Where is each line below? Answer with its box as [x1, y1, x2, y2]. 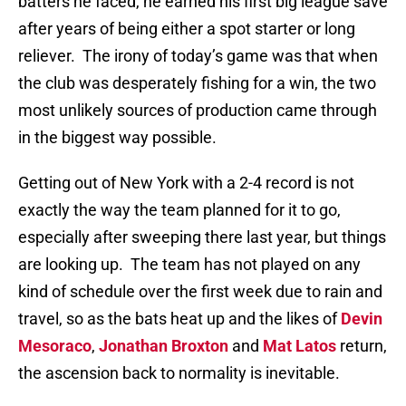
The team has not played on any [130, 255, 361, 275]
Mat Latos [263, 336, 336, 356]
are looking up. [18, 255, 123, 275]
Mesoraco [18, 336, 92, 356]
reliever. [18, 46, 75, 66]
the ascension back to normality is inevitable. [18, 363, 340, 383]
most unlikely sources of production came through [18, 101, 377, 121]
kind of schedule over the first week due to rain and [18, 282, 382, 302]
